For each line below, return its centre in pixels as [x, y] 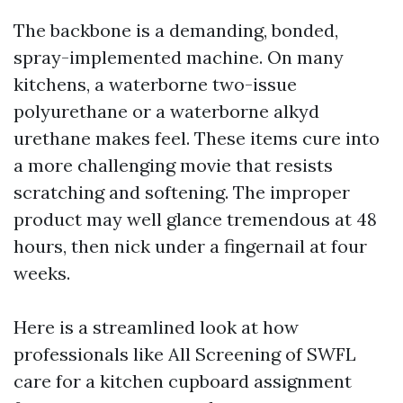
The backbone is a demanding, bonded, [176, 30]
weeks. [42, 273]
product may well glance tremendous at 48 [195, 219]
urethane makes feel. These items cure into [197, 138]
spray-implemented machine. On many [179, 57]
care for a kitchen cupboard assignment [183, 381]
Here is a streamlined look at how [156, 327]
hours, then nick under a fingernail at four [190, 246]
